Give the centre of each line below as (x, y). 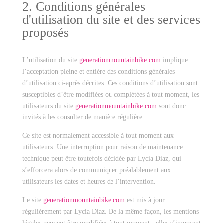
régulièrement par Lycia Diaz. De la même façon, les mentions (110, 211)
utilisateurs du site (48, 106)
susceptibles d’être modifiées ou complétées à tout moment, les (111, 94)
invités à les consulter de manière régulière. (83, 117)
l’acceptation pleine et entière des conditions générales (98, 71)
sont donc (172, 106)
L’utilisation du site (50, 60)
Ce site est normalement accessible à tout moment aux (98, 136)
